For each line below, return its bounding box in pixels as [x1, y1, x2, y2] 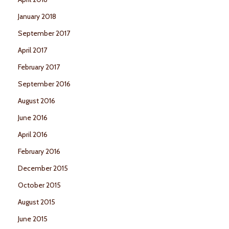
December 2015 [18, 164, 68, 173]
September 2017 [18, 29, 70, 38]
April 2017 [18, 45, 47, 55]
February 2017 [18, 62, 60, 72]
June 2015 [18, 214, 48, 224]
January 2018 [18, 12, 56, 21]
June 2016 [18, 113, 48, 123]
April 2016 [18, 130, 48, 140]
